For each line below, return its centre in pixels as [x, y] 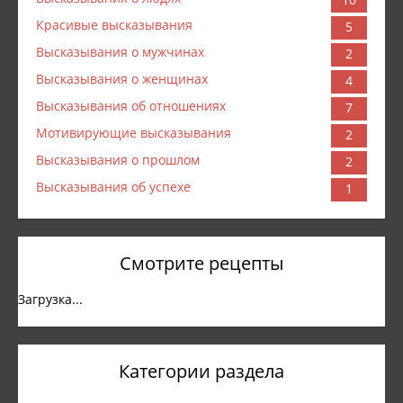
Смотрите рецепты [201, 263]
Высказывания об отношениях [131, 106]
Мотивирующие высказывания [134, 133]
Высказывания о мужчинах [120, 52]
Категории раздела [201, 371]
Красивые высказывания [114, 25]
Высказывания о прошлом [118, 160]
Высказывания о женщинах [122, 79]
